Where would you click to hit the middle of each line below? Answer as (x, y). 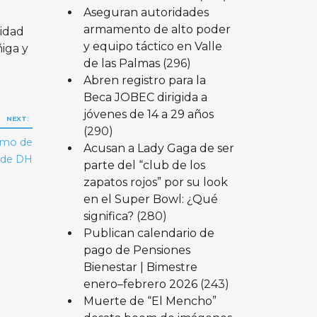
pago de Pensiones (137, 250)
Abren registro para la (144, 80)
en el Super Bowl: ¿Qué (150, 199)
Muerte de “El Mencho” (150, 301)
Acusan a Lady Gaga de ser (158, 148)
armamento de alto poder (157, 29)
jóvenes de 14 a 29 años (148, 114)
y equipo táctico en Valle (152, 46)
